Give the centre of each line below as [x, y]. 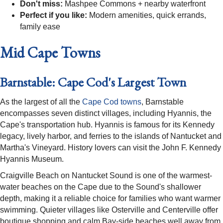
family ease [40, 27]
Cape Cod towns [112, 102]
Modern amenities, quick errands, [147, 15]
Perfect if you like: [54, 15]
